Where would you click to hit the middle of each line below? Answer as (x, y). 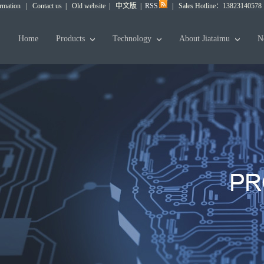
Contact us (47, 6)
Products (72, 39)
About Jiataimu (206, 39)
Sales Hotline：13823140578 (220, 6)
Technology (133, 39)
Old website (89, 6)
